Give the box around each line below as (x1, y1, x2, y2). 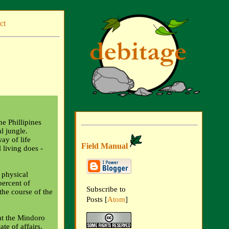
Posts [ (86, 195, 107, 204)
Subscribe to (86, 185, 126, 194)
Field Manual (81, 141, 130, 150)
